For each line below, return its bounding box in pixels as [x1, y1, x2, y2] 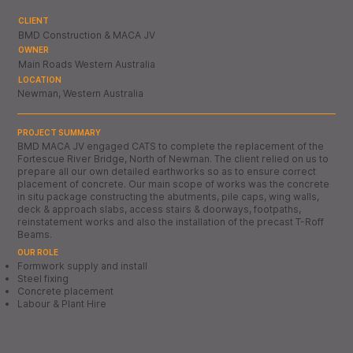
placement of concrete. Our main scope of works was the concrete [17, 178, 330, 191]
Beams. [17, 229, 53, 241]
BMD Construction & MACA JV [17, 28, 155, 41]
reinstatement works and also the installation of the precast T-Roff [17, 216, 325, 229]
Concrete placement [17, 285, 117, 298]
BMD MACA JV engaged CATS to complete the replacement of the [17, 140, 325, 153]
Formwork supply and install [17, 260, 148, 273]
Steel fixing [17, 273, 72, 285]
